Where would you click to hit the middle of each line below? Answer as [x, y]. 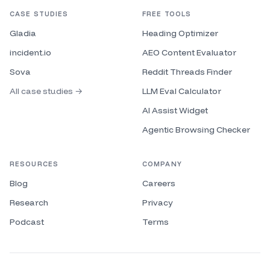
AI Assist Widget [175, 110]
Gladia [23, 33]
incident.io [30, 52]
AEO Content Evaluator [189, 52]
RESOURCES [34, 164]
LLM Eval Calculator [182, 91]
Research [29, 202]
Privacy [158, 202]
